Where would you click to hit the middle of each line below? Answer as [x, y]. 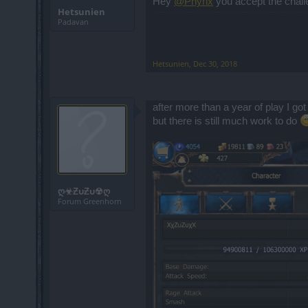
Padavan [73, 22]
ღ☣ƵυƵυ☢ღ [84, 191]
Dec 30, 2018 [215, 63]
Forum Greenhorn [90, 201]
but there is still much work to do [226, 121]
